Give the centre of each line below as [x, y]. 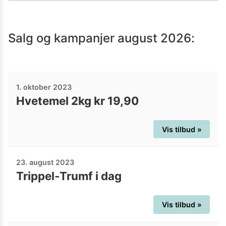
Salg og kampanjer [63, 38]
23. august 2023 [45, 162]
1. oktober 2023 [44, 87]
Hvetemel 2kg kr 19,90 [77, 100]
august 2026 [154, 38]
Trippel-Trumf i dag [69, 176]
